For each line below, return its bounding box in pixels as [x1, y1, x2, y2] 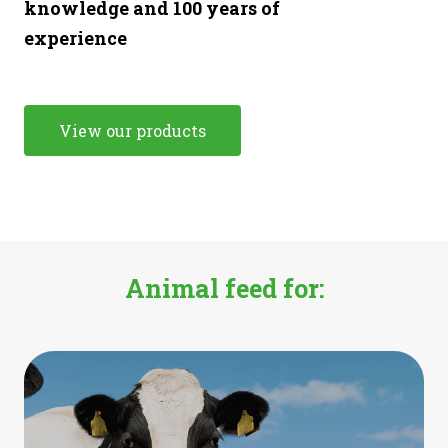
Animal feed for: [124, 272, 324, 306]
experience [24, 26, 127, 51]
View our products [59, 120, 206, 142]
